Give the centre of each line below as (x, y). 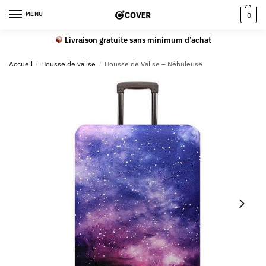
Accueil (21, 64)
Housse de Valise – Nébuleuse (153, 64)
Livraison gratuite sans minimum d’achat (137, 40)
